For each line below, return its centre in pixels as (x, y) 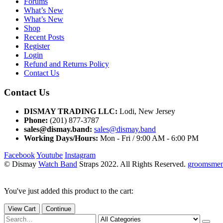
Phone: (36, 120)
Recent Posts (44, 37)
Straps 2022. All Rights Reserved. (132, 164)
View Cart (22, 209)
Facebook (19, 155)
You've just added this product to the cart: (69, 191)
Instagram (80, 155)
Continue (58, 209)
